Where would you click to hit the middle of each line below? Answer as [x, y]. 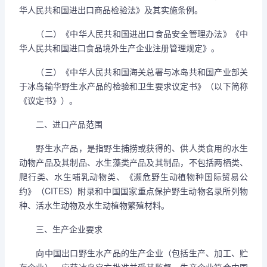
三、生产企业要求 [61, 229]
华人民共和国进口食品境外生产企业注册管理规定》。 [119, 48]
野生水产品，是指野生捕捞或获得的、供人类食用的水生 [133, 148]
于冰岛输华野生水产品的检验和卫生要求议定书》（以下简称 [133, 86]
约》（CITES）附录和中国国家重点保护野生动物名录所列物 [133, 191]
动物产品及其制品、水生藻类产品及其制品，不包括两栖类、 [133, 162]
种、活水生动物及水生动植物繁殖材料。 [94, 205]
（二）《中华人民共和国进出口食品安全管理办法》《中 [133, 33]
